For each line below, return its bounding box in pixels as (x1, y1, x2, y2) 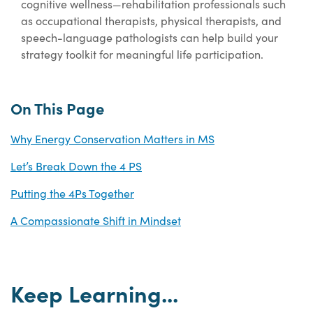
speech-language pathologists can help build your (21, 30, 278, 45)
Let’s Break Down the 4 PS (10, 159, 142, 174)
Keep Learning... (10, 277, 178, 309)
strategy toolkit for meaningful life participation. (21, 47, 263, 62)
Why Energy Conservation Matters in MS (10, 131, 214, 147)
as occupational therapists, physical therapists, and (21, 13, 282, 29)
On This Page (10, 97, 104, 119)
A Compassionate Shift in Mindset (10, 213, 181, 228)
